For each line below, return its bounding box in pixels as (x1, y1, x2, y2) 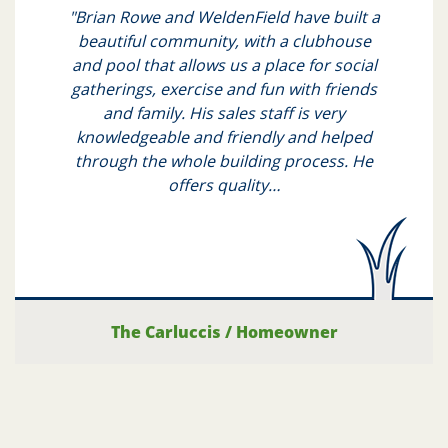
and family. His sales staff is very (103, 101, 345, 124)
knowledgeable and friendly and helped (76, 125, 372, 148)
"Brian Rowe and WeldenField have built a (68, 5, 380, 28)
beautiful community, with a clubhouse (77, 29, 371, 52)
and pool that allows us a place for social (71, 53, 377, 76)
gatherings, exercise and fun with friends (71, 77, 377, 100)
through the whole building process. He (75, 149, 373, 172)
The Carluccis (110, 320, 221, 343)
